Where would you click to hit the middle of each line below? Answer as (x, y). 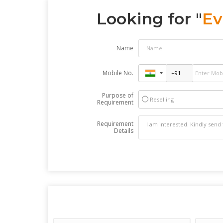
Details (123, 130)
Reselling (162, 99)
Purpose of (117, 95)
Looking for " (149, 18)
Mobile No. (118, 73)
